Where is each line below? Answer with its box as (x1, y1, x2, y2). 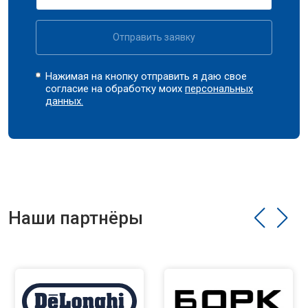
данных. (45, 95, 84, 107)
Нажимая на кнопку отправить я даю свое (45, 70, 247, 82)
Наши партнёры (8, 208, 143, 228)
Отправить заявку (113, 32, 195, 43)
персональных (185, 82, 254, 95)
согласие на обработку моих (45, 82, 186, 95)
